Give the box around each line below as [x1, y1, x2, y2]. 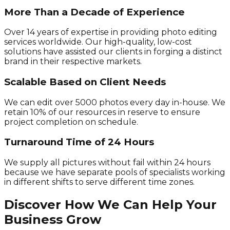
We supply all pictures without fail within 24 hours [4, 158, 210, 168]
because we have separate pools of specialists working [4, 167, 225, 178]
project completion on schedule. [4, 117, 138, 127]
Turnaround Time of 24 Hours [4, 136, 154, 148]
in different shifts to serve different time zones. [4, 177, 195, 187]
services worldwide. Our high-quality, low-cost [4, 37, 192, 47]
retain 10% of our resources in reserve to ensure [4, 107, 200, 117]
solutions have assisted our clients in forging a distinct [4, 47, 222, 57]
